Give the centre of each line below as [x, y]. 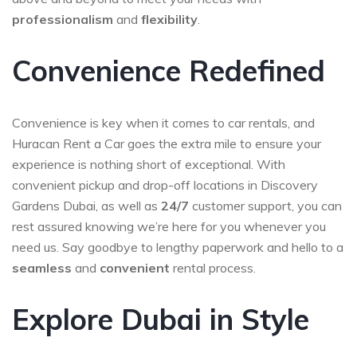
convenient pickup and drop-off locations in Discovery [165, 185]
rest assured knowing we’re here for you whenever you [169, 227]
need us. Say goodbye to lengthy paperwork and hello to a [178, 247]
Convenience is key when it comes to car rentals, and [163, 123]
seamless [42, 268]
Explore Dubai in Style [161, 320]
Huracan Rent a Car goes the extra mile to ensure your [167, 144]
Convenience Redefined [169, 71]
